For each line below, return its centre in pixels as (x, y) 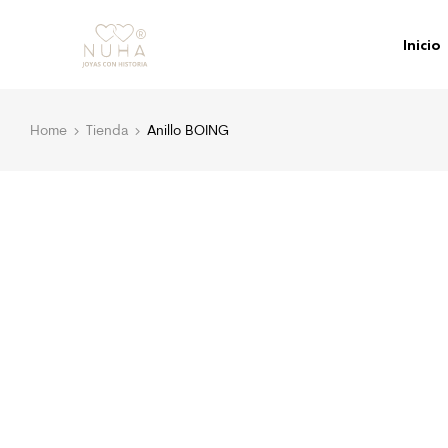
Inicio (421, 44)
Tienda (107, 129)
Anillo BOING (188, 129)
